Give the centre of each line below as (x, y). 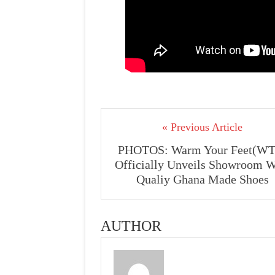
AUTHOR (131, 226)
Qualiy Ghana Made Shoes (202, 179)
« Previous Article (202, 127)
